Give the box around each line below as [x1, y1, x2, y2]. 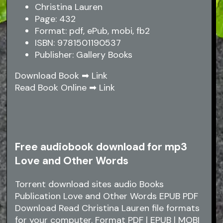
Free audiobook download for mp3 [15, 140, 188, 154]
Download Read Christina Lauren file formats [15, 202, 200, 215]
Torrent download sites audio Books [15, 178, 164, 191]
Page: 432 [35, 13, 76, 25]
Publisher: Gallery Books [35, 49, 133, 61]
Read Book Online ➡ [15, 82, 100, 94]
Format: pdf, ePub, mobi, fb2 [35, 25, 150, 37]
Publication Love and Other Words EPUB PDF [15, 190, 199, 203]
